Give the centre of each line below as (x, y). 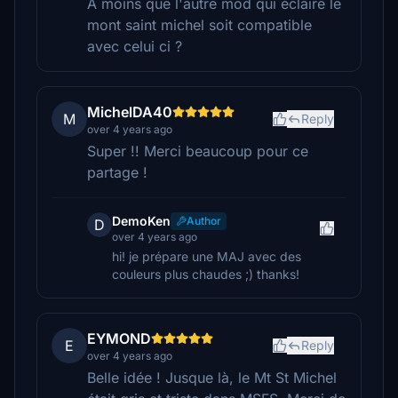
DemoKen (141, 221)
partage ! (117, 172)
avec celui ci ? (135, 46)
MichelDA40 (130, 112)
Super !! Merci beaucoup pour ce (198, 151)
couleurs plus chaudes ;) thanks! (206, 274)
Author (204, 221)
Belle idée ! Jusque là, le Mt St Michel (212, 378)
